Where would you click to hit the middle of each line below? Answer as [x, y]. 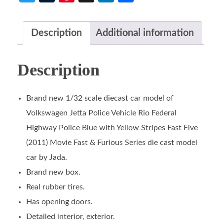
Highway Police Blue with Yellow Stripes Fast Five [112, 128]
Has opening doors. [59, 202]
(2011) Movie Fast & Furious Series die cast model [111, 142]
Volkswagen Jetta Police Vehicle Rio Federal [101, 113]
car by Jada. [46, 157]
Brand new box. [53, 172]
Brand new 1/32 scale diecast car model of [100, 98]
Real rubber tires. [55, 187]
